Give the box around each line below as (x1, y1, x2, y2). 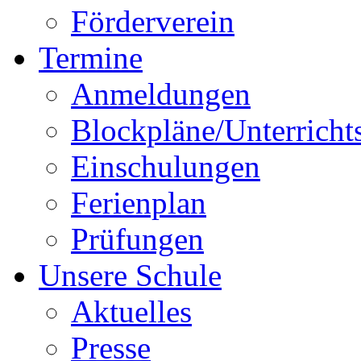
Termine (39, 40, 143, 75)
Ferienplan (71, 185, 206, 220)
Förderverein (71, 4, 234, 39)
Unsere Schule (39, 258, 222, 293)
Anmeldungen (71, 77, 251, 111)
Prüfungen (71, 222, 204, 256)
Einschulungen (71, 149, 260, 184)
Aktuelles (71, 294, 192, 329)
